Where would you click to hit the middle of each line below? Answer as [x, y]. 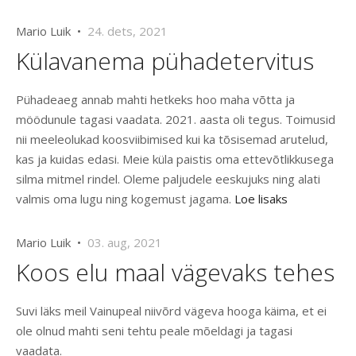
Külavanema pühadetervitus [165, 61]
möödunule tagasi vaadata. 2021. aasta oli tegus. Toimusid [176, 120]
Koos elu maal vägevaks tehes [175, 273]
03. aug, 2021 [125, 243]
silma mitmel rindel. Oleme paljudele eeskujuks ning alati [168, 179]
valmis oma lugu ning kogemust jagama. [125, 199]
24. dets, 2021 [128, 31]
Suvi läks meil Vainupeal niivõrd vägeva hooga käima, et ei [171, 311]
